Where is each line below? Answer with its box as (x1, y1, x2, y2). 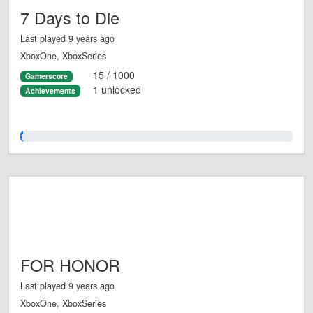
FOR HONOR (20, 253, 120, 277)
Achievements (24, 85, 75, 96)
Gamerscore (24, 71, 68, 82)
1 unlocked (92, 82, 141, 96)
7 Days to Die (20, 6, 119, 30)
